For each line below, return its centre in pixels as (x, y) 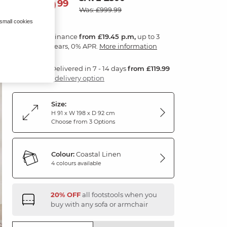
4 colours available (76, 163)
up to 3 (148, 36)
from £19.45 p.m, (107, 36)
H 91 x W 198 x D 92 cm (83, 113)
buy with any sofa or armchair (99, 204)
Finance (65, 36)
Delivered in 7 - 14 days (89, 68)
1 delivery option (78, 78)
